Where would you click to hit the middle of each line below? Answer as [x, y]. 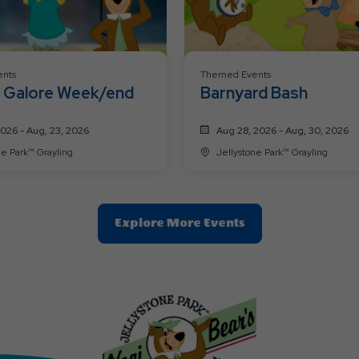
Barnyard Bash [254, 93]
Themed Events [236, 75]
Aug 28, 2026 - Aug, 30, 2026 [282, 131]
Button [266, 319]
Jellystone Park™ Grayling [272, 153]
